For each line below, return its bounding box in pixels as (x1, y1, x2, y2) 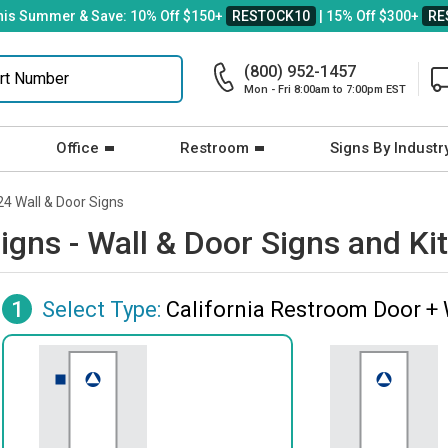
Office (56, 139, 99, 157)
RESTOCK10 (232, 8, 310, 24)
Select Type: (37, 296, 166, 322)
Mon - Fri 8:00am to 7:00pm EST (244, 83, 406, 96)
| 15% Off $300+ (316, 8, 422, 24)
